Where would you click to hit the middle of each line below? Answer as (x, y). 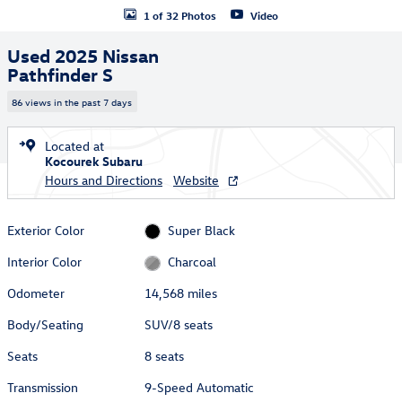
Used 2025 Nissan (83, 55)
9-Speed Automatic (200, 388)
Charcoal (192, 262)
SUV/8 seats (179, 325)
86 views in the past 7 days (72, 101)
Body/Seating (45, 325)
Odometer (36, 293)
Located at (74, 145)
